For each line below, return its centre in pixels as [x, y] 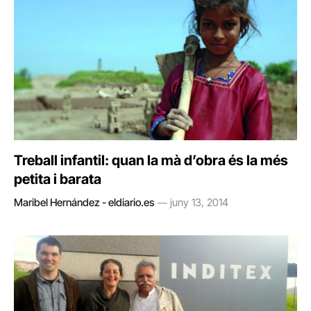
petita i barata [58, 179]
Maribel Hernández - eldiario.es [84, 202]
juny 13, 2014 [199, 202]
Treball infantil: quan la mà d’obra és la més [151, 160]
